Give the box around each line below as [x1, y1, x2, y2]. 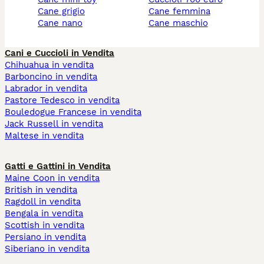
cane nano [44, 18, 82, 29]
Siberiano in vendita [5, 243, 90, 255]
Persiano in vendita [5, 232, 86, 243]
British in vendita [5, 184, 77, 196]
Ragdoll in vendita [5, 196, 81, 207]
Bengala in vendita [5, 208, 83, 219]
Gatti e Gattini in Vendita [5, 161, 111, 172]
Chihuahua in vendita [5, 60, 94, 71]
